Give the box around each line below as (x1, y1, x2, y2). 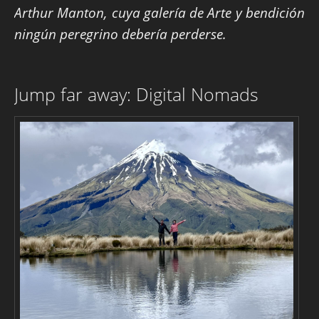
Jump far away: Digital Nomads (14, 83, 258, 107)
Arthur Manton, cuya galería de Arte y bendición (14, 4, 305, 22)
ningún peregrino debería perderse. (14, 25, 226, 43)
